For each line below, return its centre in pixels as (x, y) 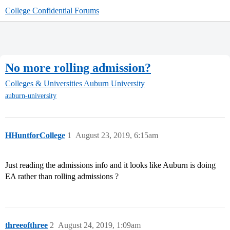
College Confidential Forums (52, 11)
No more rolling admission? (78, 68)
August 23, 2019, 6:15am (117, 136)
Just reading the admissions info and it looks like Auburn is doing (110, 165)
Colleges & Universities (44, 84)
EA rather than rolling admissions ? (62, 177)
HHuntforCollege (35, 136)
